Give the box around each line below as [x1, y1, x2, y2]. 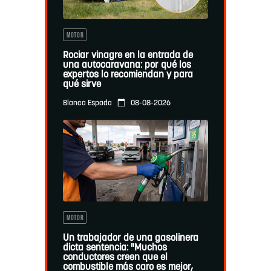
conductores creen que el [62, 253, 168, 263]
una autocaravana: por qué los [62, 60, 191, 71]
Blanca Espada [62, 99, 112, 108]
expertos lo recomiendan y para [62, 70, 193, 80]
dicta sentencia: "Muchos [62, 243, 167, 253]
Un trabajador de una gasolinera [62, 233, 198, 244]
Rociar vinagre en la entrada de [62, 51, 193, 61]
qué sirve [62, 80, 101, 90]
